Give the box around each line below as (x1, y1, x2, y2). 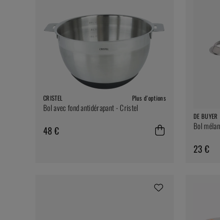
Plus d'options (132, 93, 166, 103)
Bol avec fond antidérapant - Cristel (43, 102, 138, 113)
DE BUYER (193, 111, 218, 121)
